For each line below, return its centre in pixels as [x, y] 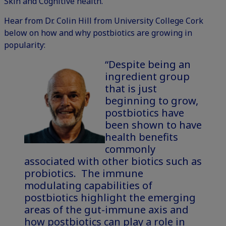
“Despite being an [148, 65]
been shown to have [153, 125]
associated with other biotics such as [113, 161]
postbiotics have [145, 113]
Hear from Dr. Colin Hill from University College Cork [104, 21]
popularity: [25, 45]
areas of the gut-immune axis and [106, 210]
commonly [130, 149]
